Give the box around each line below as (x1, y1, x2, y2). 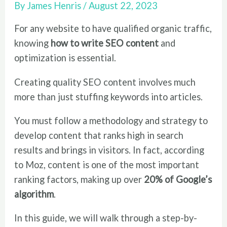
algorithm (14, 188, 54, 200)
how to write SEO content (51, 37, 159, 49)
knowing (14, 37, 51, 49)
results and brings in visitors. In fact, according (14, 144, 205, 156)
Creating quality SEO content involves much (14, 76, 196, 88)
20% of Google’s (144, 173, 212, 185)
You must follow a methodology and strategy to (14, 115, 208, 126)
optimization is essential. (14, 52, 117, 64)
